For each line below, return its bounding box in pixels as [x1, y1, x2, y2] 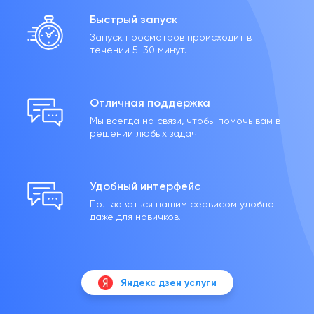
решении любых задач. [89, 128, 199, 139]
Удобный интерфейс [89, 179, 200, 193]
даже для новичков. [89, 211, 181, 222]
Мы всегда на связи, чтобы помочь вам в [89, 115, 280, 126]
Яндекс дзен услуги [120, 276, 217, 289]
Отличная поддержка [89, 96, 210, 109]
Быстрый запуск [89, 13, 177, 26]
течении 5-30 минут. [89, 44, 186, 55]
